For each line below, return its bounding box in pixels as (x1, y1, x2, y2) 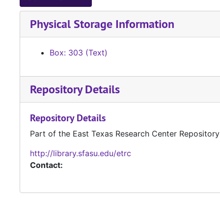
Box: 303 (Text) (50, 48, 108, 58)
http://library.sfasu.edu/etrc (30, 148, 131, 159)
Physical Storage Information (30, 16, 174, 32)
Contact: (30, 160, 63, 170)
